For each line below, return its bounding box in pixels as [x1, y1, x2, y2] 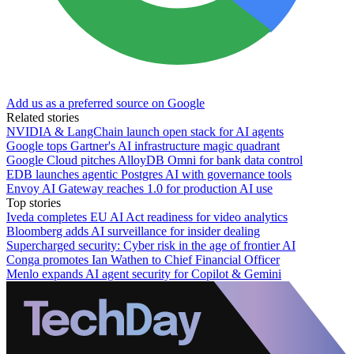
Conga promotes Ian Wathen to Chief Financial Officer [6, 252, 280, 266]
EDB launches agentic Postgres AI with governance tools [6, 167, 292, 181]
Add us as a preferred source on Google [6, 96, 205, 110]
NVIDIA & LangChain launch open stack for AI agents [6, 124, 284, 138]
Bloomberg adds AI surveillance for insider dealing [6, 224, 260, 238]
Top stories [6, 195, 61, 209]
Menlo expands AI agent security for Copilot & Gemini [6, 266, 281, 281]
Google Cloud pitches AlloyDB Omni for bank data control [6, 153, 303, 167]
